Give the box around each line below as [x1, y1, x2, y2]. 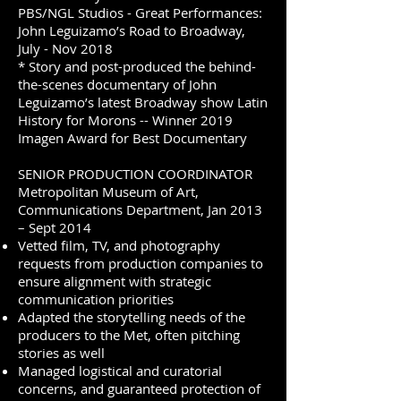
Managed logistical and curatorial [18, 362, 222, 380]
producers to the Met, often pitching [18, 326, 240, 344]
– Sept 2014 [18, 218, 91, 236]
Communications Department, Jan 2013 [18, 200, 262, 218]
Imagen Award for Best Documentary [18, 129, 247, 147]
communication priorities [18, 290, 174, 308]
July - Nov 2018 [18, 39, 113, 57]
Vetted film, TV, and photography [18, 236, 220, 254]
